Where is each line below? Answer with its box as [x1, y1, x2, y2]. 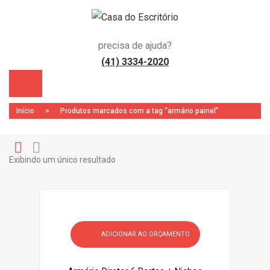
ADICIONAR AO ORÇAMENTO [101, 230, 190, 238]
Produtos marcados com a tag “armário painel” [58, 107, 219, 115]
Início [16, 107, 34, 115]
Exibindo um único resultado [9, 155, 116, 165]
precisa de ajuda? [98, 40, 172, 51]
